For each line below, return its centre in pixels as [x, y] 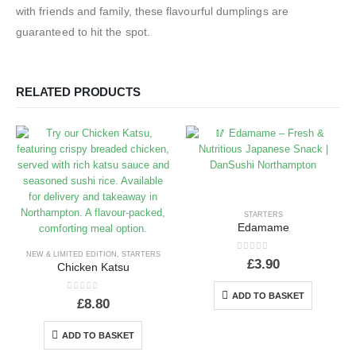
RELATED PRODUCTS [78, 93]
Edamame [263, 228]
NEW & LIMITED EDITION [71, 255]
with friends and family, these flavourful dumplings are [152, 12]
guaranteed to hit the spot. [83, 32]
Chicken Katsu [93, 268]
